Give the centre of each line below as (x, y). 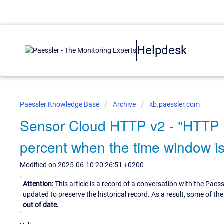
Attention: (39, 184)
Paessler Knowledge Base (60, 104)
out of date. (41, 205)
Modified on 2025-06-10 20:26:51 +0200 (82, 165)
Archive (124, 104)
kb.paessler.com (175, 104)
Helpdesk (162, 50)
